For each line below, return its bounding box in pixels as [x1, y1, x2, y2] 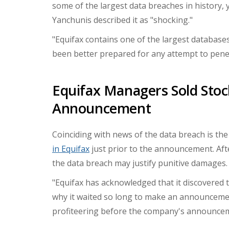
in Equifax [52, 143, 89, 155]
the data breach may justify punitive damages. [52, 157, 227, 169]
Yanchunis [52, 14, 94, 26]
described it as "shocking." [94, 14, 193, 26]
